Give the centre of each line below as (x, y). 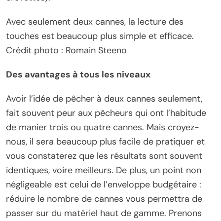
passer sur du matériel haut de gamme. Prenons (104, 213)
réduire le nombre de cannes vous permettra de (104, 199)
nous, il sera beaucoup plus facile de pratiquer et (105, 141)
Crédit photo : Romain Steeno (66, 50)
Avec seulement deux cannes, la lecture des (95, 21)
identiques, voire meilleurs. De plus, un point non (104, 170)
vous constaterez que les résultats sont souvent (104, 156)
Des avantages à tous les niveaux (78, 74)
